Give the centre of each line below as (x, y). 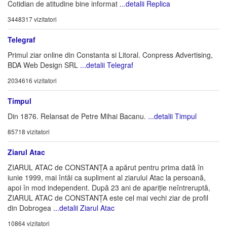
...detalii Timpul (172, 116)
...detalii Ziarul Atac (84, 208)
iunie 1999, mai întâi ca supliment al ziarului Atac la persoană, (107, 177)
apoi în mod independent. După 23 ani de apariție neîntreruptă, (109, 187)
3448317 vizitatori (32, 19)
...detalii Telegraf (107, 65)
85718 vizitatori (29, 131)
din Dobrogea (30, 208)
